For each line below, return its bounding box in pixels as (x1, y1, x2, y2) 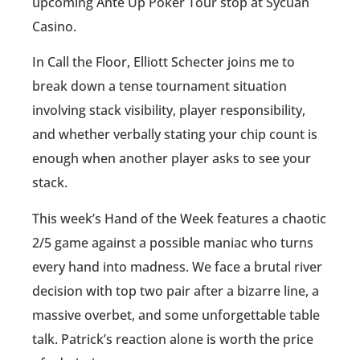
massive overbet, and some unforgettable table (32, 305, 320, 324)
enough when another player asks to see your (32, 149, 311, 168)
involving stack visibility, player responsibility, (32, 101, 305, 120)
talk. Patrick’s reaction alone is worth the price (32, 329, 313, 348)
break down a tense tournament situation (32, 77, 287, 96)
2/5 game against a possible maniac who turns (32, 233, 313, 252)
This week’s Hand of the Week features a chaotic (32, 209, 326, 227)
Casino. (32, 17, 76, 35)
